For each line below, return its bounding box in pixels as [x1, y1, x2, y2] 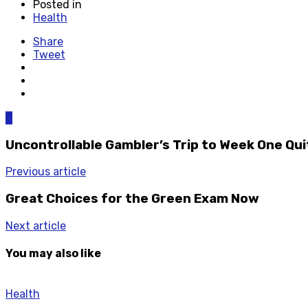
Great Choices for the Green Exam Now [5, 190, 259, 206]
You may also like [5, 246, 101, 260]
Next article [5, 219, 66, 232]
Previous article [5, 165, 86, 179]
